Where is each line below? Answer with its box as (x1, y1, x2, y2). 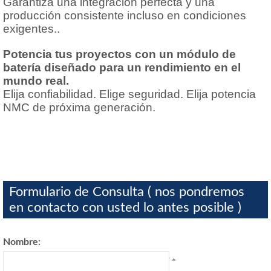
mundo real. (3, 74, 69, 87)
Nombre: (3, 237, 41, 247)
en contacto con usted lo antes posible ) (9, 200, 241, 214)
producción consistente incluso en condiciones (3, 8, 246, 22)
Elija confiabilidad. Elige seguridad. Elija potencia (3, 87, 256, 100)
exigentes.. (3, 22, 60, 35)
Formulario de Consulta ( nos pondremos (9, 184, 244, 198)
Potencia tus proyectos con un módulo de (3, 47, 236, 60)
